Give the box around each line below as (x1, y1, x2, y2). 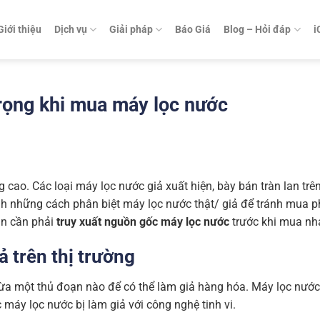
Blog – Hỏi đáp (224, 23, 291, 36)
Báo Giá (175, 23, 211, 36)
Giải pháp (109, 23, 154, 36)
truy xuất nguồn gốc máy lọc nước (56, 214, 229, 229)
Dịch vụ (54, 23, 87, 36)
